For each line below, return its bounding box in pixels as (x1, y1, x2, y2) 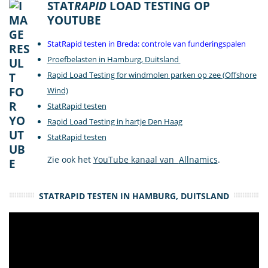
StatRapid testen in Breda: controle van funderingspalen (47, 38, 246, 49)
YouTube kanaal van (93, 153, 179, 165)
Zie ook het (47, 153, 93, 165)
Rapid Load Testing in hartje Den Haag (47, 115, 182, 127)
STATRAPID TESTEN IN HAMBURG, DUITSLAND (39, 190, 229, 202)
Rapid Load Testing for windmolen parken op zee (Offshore (47, 69, 257, 80)
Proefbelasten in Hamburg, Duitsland (47, 53, 181, 65)
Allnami (178, 153, 209, 165)
